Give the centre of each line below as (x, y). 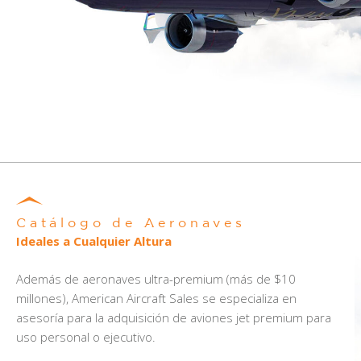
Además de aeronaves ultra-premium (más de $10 (156, 278)
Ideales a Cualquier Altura (94, 241)
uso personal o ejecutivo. (86, 336)
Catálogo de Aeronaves (131, 224)
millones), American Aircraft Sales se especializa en (156, 298)
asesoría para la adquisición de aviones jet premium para (174, 317)
